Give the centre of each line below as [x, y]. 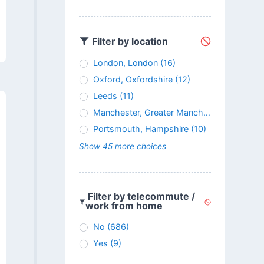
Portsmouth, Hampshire [141, 129]
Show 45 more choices [122, 146]
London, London [125, 63]
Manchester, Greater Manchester [148, 113]
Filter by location [128, 41]
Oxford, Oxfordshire [133, 80]
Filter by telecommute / [141, 197]
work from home [124, 206]
